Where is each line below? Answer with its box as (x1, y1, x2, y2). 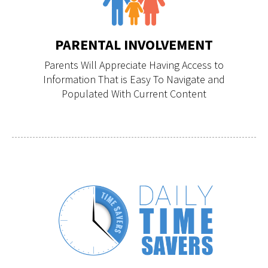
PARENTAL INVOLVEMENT (55, 35, 213, 54)
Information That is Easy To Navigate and (43, 72, 225, 86)
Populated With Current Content (62, 87, 206, 100)
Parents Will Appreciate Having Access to (44, 58, 224, 72)
